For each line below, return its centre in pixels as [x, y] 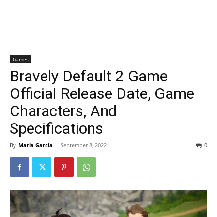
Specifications [56, 128]
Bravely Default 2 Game [89, 76]
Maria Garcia [36, 145]
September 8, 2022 [84, 145]
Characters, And [63, 111]
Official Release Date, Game [102, 93]
